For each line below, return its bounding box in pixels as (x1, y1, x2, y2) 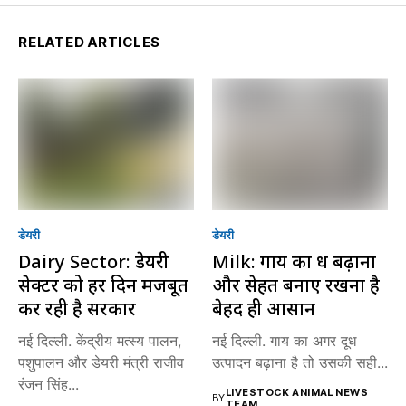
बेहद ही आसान (212, 295, 315, 321)
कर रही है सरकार (18, 295, 136, 321)
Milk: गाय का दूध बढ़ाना (212, 248, 376, 274)
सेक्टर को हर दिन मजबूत (18, 272, 188, 297)
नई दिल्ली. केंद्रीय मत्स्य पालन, (18, 331, 181, 350)
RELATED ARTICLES (18, 34, 160, 52)
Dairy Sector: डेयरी (18, 248, 169, 274)
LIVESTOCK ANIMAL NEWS (225, 385, 369, 399)
